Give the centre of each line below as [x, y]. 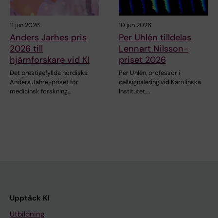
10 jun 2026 [135, 25]
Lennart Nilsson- [154, 48]
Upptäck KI [30, 198]
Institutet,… [134, 91]
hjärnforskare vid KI [50, 60]
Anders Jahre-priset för [44, 82]
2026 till [26, 48]
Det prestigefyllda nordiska [49, 73]
